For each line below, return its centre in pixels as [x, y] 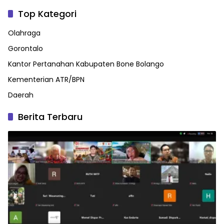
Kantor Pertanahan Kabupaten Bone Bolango [86, 64]
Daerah [21, 95]
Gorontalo [25, 49]
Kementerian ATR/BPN [46, 80]
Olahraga [24, 33]
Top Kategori [47, 14]
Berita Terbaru [50, 117]
